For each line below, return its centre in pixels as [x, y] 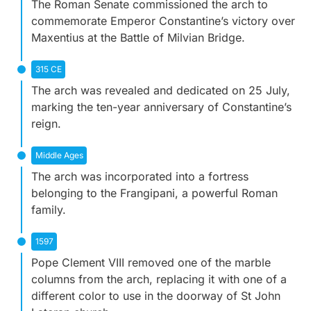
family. [49, 210]
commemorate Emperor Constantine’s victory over [163, 21]
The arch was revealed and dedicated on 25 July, [161, 91]
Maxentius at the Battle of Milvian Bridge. [138, 38]
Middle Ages [59, 155]
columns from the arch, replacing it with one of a [159, 279]
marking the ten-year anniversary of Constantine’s [161, 107]
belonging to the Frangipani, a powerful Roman [154, 193]
